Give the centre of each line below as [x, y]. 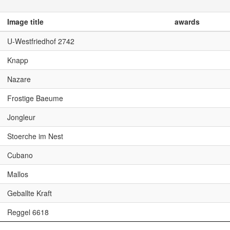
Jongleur [21, 117]
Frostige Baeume [35, 98]
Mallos [18, 174]
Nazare [19, 79]
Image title [25, 22]
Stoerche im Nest [35, 136]
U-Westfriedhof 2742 [41, 41]
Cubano [20, 155]
